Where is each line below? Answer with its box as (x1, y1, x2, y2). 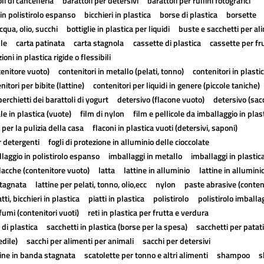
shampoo (217, 249, 250, 261)
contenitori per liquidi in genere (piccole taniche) (93, 79, 260, 91)
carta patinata (16, 37, 65, 49)
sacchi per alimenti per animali (26, 235, 134, 247)
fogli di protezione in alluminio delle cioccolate (48, 136, 209, 148)
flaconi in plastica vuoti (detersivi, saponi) (92, 121, 237, 134)
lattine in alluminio (124, 164, 190, 176)
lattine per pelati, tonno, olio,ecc (35, 178, 147, 190)
